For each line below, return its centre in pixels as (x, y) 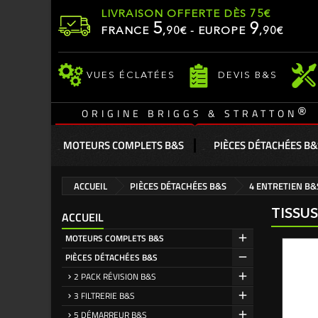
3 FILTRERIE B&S (104, 296)
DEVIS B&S (248, 75)
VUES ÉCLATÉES (131, 75)
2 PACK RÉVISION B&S (115, 276)
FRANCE (127, 32)
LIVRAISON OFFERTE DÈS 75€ (186, 15)
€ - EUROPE (215, 32)
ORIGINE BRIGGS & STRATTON (190, 113)
